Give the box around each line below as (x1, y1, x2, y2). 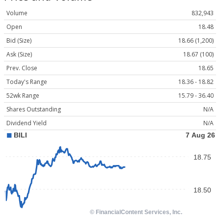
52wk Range (6, 91, 39, 100)
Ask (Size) (6, 50, 32, 59)
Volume (6, 9, 27, 18)
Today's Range (6, 78, 47, 86)
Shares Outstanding (6, 105, 61, 114)
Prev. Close (6, 64, 37, 73)
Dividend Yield (6, 119, 47, 128)
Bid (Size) (6, 36, 31, 45)
